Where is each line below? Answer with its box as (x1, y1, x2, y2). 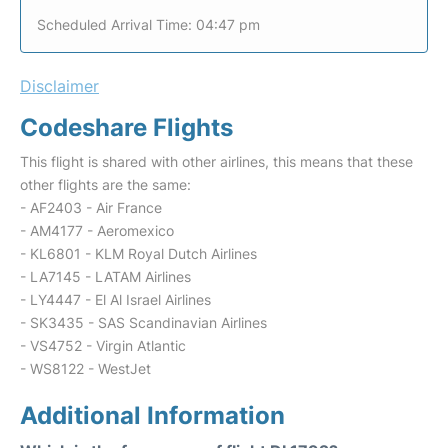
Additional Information (20, 401, 285, 430)
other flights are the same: (20, 176, 191, 193)
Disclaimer (20, 76, 99, 96)
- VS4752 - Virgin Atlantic (20, 337, 186, 354)
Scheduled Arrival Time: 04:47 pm (37, 16, 260, 33)
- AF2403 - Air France (20, 199, 162, 216)
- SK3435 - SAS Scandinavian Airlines (20, 314, 267, 331)
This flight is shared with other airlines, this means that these (20, 153, 413, 170)
